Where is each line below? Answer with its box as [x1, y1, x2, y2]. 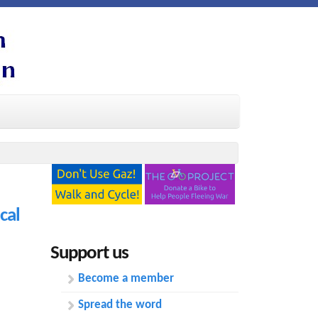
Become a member [78, 272, 174, 285]
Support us [50, 243, 128, 263]
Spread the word [78, 298, 162, 311]
